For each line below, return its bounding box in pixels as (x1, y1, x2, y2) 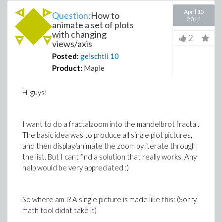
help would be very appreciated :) (22, 163, 129, 172)
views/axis (52, 38, 92, 49)
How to (91, 10, 119, 21)
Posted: (52, 52, 79, 60)
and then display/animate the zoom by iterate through (22, 141, 196, 150)
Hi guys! (22, 88, 47, 97)
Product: (52, 63, 82, 72)
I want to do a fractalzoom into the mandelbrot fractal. (22, 119, 199, 128)
